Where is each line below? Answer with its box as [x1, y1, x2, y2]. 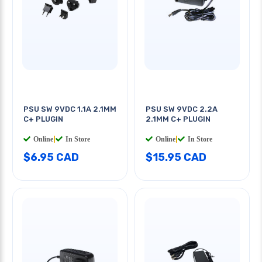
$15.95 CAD [146, 150, 206, 164]
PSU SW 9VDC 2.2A [146, 104, 218, 113]
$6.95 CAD [23, 150, 79, 164]
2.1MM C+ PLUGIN [146, 114, 211, 123]
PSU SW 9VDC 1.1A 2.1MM [23, 104, 116, 113]
